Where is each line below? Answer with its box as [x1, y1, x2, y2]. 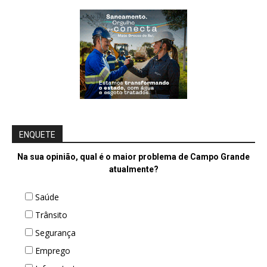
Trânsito [35, 209, 67, 221]
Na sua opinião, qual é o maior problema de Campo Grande [17, 151, 250, 162]
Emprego [35, 244, 70, 256]
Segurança [35, 226, 76, 238]
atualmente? [108, 164, 159, 174]
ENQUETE [19, 129, 55, 139]
